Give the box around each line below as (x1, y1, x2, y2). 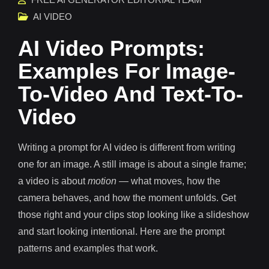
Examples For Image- (18, 58, 235, 83)
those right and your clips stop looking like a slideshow (18, 209, 249, 220)
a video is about (18, 175, 88, 186)
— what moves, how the (116, 175, 220, 186)
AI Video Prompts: (18, 35, 205, 61)
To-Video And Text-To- (18, 81, 243, 106)
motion (88, 175, 116, 186)
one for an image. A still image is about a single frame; (18, 159, 246, 169)
